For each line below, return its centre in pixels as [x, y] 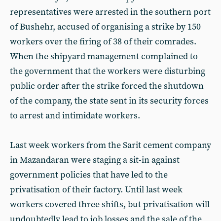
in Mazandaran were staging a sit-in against [95, 160]
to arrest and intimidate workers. [75, 116]
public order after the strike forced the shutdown [107, 86]
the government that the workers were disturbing [108, 71]
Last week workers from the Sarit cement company [110, 145]
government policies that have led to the [89, 175]
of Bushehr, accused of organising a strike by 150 [105, 27]
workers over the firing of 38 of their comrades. [103, 42]
